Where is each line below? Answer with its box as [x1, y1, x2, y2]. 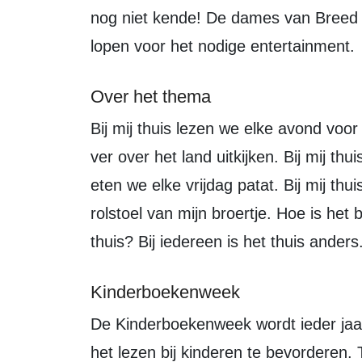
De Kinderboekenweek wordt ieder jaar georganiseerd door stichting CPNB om [90, 315, 102, 333]
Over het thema [90, 86, 211, 107]
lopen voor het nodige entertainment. [90, 37, 360, 55]
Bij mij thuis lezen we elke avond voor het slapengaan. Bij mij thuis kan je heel [90, 120, 101, 137]
